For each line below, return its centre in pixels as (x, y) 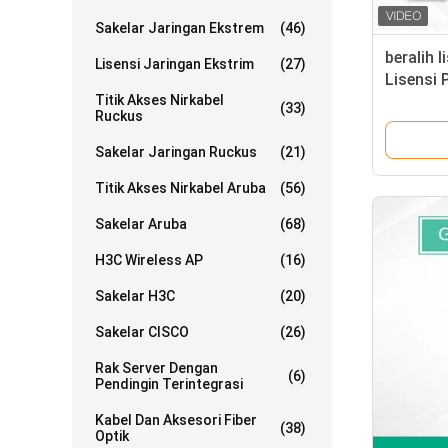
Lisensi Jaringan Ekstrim (174, 64)
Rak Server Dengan (156, 368)
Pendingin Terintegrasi (169, 384)
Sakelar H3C (135, 296)
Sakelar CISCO (142, 332)
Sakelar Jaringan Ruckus (176, 152)
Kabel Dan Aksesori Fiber (176, 420)
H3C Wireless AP (149, 260)
